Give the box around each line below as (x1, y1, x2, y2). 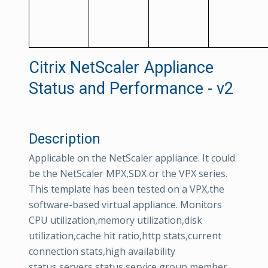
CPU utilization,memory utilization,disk (29, 214, 202, 227)
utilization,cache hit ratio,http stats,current (29, 229, 221, 242)
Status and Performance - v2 (29, 79, 233, 98)
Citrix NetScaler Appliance (29, 58, 214, 77)
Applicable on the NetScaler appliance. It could (29, 151, 235, 165)
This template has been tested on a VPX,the (29, 182, 224, 196)
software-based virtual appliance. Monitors (29, 198, 222, 211)
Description (29, 130, 100, 147)
